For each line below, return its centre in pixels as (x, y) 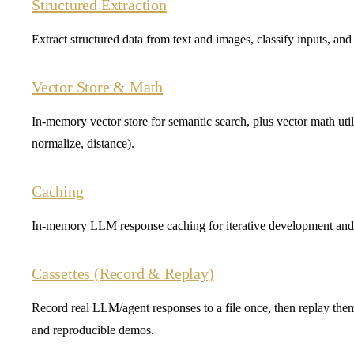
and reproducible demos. (93, 330)
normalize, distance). (83, 143)
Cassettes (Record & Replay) (123, 273)
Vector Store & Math (98, 87)
